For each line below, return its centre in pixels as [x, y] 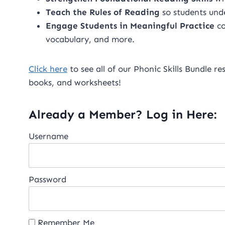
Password [47, 180]
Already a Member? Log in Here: [123, 115]
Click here [48, 69]
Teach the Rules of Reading [103, 12]
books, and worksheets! [75, 83]
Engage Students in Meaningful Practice [130, 26]
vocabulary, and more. [90, 39]
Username [48, 136]
